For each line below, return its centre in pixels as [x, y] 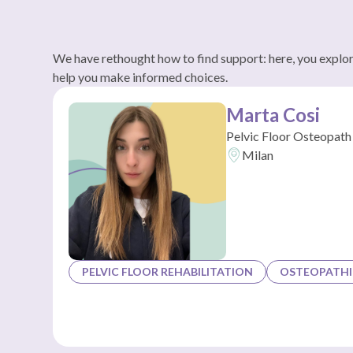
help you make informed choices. [141, 77]
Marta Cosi [273, 115]
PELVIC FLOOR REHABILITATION [168, 271]
